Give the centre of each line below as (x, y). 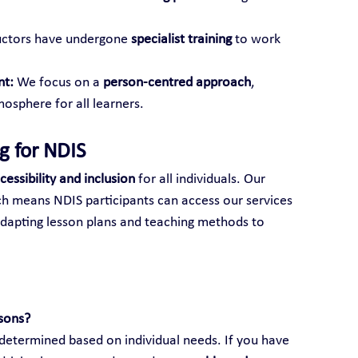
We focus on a (58, 82)
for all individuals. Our (201, 179)
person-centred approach (177, 82)
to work (257, 39)
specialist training (181, 39)
